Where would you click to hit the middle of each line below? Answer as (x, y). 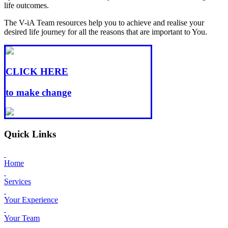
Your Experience (31, 199)
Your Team (22, 218)
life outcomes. (27, 6)
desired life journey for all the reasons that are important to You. (106, 32)
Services (18, 181)
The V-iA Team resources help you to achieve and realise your (104, 23)
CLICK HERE (37, 71)
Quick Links (30, 134)
